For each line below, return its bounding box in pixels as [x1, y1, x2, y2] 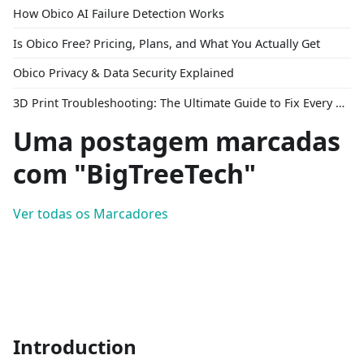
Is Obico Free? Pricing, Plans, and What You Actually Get [13, 35, 320, 51]
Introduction [13, 333, 136, 361]
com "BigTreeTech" [13, 156, 256, 192]
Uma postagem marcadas [13, 123, 340, 159]
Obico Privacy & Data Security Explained [13, 65, 234, 81]
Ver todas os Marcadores [13, 205, 168, 223]
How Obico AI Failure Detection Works [13, 5, 224, 21]
